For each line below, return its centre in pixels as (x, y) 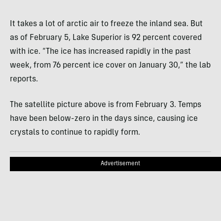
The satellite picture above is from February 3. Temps (106, 105)
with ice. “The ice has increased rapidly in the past (100, 52)
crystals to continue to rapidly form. (75, 133)
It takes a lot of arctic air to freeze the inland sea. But (106, 24)
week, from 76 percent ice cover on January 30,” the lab (110, 66)
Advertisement (120, 164)
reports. (24, 80)
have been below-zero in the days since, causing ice (104, 119)
